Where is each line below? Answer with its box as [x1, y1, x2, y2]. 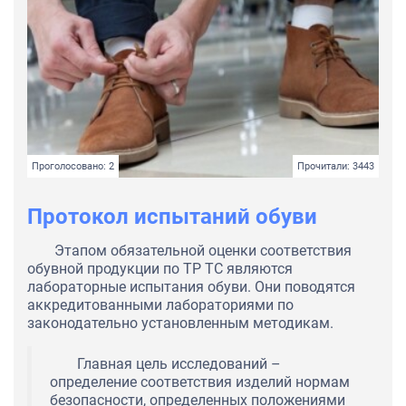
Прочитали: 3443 [297, 160, 374, 173]
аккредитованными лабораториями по [27, 296, 294, 314]
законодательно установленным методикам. [27, 314, 333, 333]
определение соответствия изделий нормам [50, 373, 350, 391]
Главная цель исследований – [77, 355, 281, 373]
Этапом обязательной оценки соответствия [54, 242, 352, 260]
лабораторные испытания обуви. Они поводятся [27, 278, 355, 296]
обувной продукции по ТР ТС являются [27, 260, 293, 278]
